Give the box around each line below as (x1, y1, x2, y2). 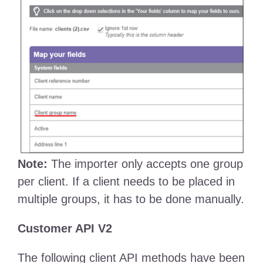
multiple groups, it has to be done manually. (17, 192, 244, 205)
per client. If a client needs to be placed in (17, 174, 235, 188)
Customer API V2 (17, 221, 112, 235)
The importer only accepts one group (47, 157, 243, 170)
